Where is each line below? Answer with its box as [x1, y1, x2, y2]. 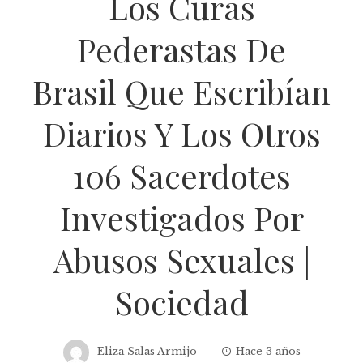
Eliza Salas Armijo [96, 344, 197, 357]
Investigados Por [59, 195, 304, 239]
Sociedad [114, 280, 249, 323]
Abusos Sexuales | [53, 237, 310, 281]
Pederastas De [77, 27, 286, 70]
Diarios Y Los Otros [42, 111, 321, 155]
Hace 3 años [235, 344, 301, 357]
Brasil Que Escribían [32, 69, 331, 113]
